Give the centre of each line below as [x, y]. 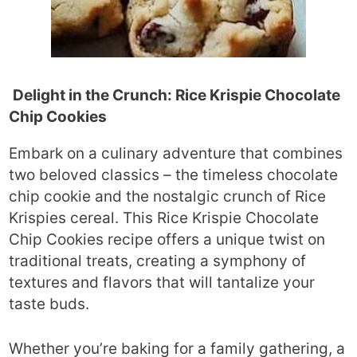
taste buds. [49, 304]
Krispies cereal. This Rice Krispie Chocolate [164, 218]
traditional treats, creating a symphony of [158, 261]
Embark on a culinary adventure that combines [176, 153]
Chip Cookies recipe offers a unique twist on [167, 239]
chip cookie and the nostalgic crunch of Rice [168, 196]
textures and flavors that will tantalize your [162, 282]
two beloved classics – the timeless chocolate [174, 175]
